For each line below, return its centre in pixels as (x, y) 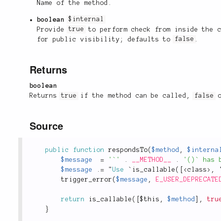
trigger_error (87, 180)
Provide (53, 29)
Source (47, 126)
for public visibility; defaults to (106, 39)
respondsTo (128, 150)
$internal (87, 19)
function (89, 150)
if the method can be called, (135, 96)
